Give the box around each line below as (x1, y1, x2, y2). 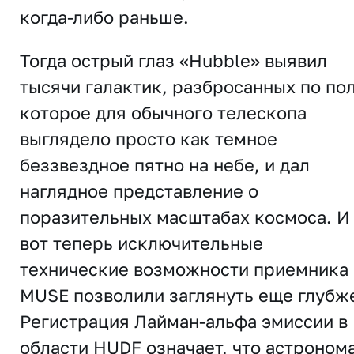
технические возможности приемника (20, 258, 348, 281)
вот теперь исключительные (20, 232, 263, 254)
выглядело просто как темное (20, 128, 277, 150)
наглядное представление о (20, 180, 258, 202)
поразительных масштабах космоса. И (20, 206, 350, 228)
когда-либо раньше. (20, 6, 189, 28)
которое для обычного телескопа (20, 102, 307, 124)
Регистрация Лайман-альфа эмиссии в (20, 311, 348, 333)
